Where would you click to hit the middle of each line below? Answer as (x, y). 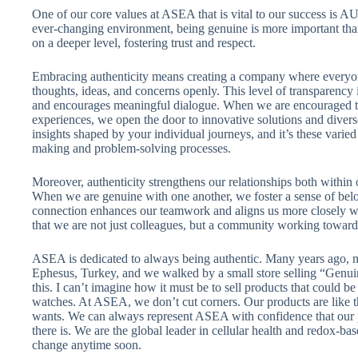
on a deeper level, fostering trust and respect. (144, 43)
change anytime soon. (87, 345)
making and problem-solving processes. (131, 148)
